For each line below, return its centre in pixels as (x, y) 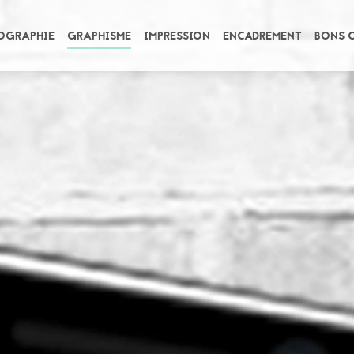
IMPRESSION (177, 36)
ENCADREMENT (262, 36)
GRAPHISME (99, 36)
